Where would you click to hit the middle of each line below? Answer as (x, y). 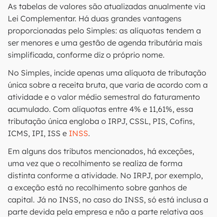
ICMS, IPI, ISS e (38, 133)
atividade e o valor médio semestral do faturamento (104, 97)
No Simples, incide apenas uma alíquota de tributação (107, 73)
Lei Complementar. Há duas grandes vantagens (95, 18)
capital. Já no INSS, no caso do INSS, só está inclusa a (108, 200)
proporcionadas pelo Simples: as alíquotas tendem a (104, 31)
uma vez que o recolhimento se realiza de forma (95, 163)
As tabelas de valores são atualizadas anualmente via (107, 6)
